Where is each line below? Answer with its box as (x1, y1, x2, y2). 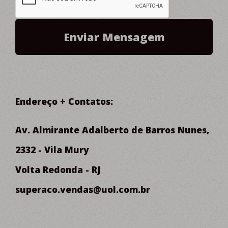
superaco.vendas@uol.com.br (15, 183, 150, 196)
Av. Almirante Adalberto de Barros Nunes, (15, 124, 209, 136)
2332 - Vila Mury (15, 144, 89, 156)
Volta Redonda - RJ (15, 163, 101, 176)
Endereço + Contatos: (15, 95, 113, 108)
